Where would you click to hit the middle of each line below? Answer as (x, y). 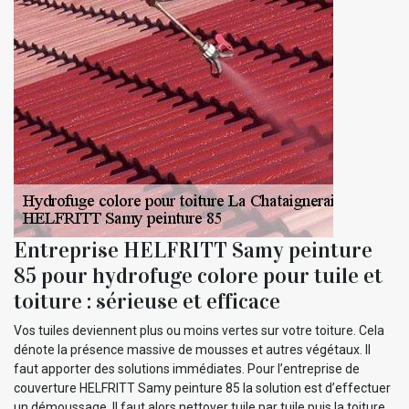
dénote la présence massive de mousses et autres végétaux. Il (192, 349)
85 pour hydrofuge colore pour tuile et (198, 275)
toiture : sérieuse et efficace (147, 301)
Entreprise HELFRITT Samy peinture (193, 250)
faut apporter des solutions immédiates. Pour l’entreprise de (187, 368)
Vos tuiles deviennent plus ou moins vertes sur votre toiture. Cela (199, 330)
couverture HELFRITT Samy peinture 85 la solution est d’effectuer (202, 388)
